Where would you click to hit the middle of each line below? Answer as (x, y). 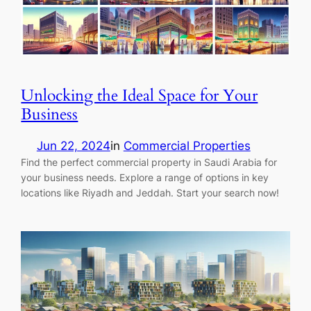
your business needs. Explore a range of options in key (145, 178)
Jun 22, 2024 (73, 146)
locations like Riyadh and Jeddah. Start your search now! (150, 193)
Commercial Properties (187, 146)
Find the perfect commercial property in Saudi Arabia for (149, 162)
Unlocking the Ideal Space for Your (140, 95)
